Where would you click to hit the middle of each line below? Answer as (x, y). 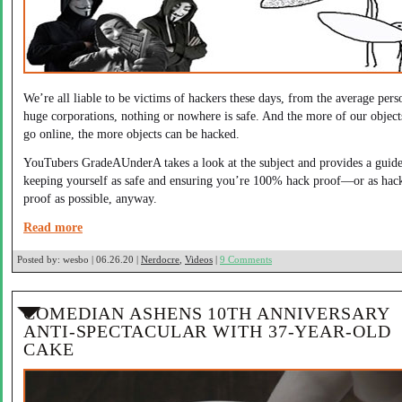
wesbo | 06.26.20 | (100, 259)
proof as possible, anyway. (90, 198)
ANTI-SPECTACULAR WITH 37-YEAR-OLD (207, 331)
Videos (199, 259)
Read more (53, 227)
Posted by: (39, 259)
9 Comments (246, 259)
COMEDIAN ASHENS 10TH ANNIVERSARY (206, 313)
